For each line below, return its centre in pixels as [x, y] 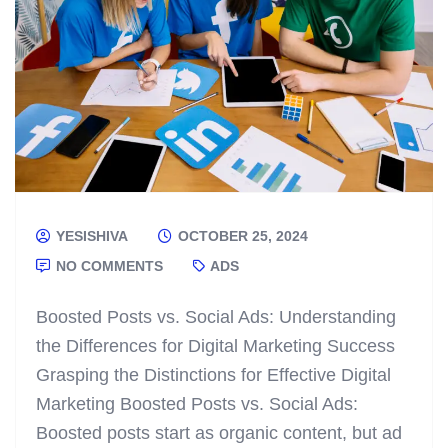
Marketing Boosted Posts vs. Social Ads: [197, 403]
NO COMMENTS [107, 265]
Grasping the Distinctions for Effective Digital [213, 374]
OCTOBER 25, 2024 [241, 235]
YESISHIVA [90, 235]
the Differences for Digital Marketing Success [215, 345]
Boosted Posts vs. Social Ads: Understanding [216, 316]
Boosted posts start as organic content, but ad [219, 432]
